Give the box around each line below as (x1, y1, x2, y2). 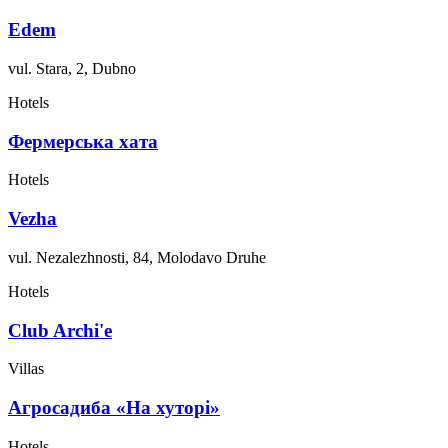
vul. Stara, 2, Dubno (8, 59, 136, 77)
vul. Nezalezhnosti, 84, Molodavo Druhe (8, 248, 266, 266)
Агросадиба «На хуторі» (8, 397, 220, 418)
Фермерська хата (8, 130, 158, 152)
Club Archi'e (8, 319, 112, 341)
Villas (8, 360, 44, 378)
